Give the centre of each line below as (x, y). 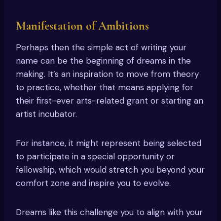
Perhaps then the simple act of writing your (101, 48)
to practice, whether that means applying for (105, 88)
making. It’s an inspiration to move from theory (107, 74)
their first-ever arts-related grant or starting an (110, 101)
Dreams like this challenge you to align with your (109, 212)
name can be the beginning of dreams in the (103, 61)
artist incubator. (46, 114)
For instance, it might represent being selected (109, 143)
